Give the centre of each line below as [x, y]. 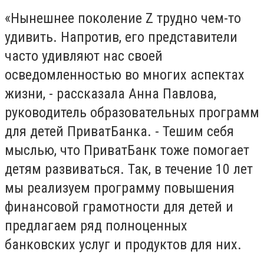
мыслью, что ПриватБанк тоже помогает [127, 150]
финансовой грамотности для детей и [119, 207]
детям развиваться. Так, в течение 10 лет [129, 169]
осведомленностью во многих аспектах [125, 75]
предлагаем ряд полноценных [96, 225]
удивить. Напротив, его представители [121, 37]
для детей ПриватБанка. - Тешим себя [119, 131]
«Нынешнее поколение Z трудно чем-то [123, 18]
